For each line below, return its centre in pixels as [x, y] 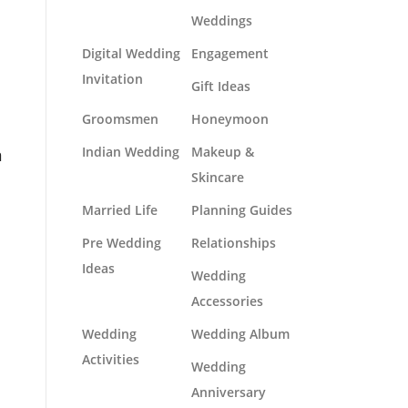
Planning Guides [242, 210]
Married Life [120, 210]
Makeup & [223, 152]
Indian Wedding [131, 152]
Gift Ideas [221, 86]
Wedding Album [240, 334]
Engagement [230, 53]
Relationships [234, 243]
